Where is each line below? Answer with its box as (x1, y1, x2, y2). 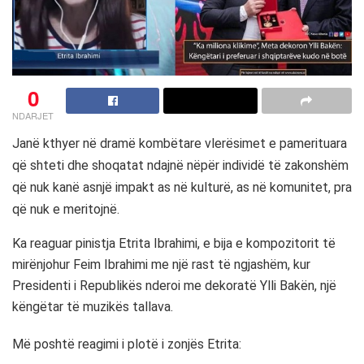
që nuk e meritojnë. (12, 201, 119, 218)
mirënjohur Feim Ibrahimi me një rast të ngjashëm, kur (12, 257, 310, 273)
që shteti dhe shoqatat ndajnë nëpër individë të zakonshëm (12, 158, 349, 174)
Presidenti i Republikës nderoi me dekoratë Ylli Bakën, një (12, 278, 336, 294)
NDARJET (12, 109, 54, 123)
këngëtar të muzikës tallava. (12, 299, 173, 315)
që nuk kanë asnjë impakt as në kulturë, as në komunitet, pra (12, 180, 352, 196)
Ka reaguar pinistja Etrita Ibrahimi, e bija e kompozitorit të (12, 236, 336, 252)
